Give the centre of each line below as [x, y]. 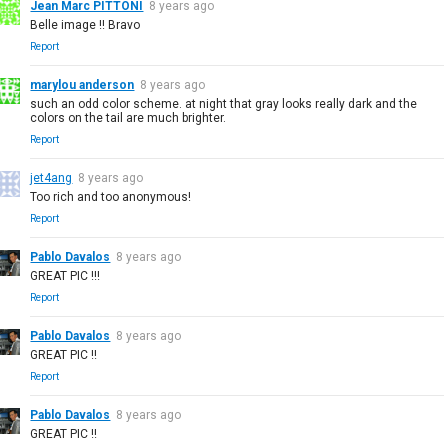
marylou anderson [82, 84]
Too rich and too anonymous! [111, 196]
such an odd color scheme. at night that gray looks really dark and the [224, 103]
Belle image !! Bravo [85, 24]
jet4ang [51, 177]
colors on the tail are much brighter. [128, 117]
